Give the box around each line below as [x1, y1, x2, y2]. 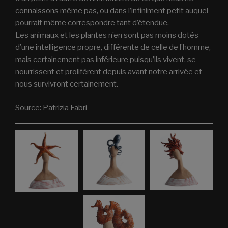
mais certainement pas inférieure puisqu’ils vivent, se [15, 55, 196, 65]
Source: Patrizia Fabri [15, 103, 87, 112]
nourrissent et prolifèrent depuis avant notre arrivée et [15, 67, 202, 77]
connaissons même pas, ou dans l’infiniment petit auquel [15, 6, 208, 16]
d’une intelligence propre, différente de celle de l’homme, [15, 43, 211, 52]
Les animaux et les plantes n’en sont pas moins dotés [15, 31, 198, 40]
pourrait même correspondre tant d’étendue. [15, 18, 169, 28]
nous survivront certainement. [15, 79, 120, 89]
